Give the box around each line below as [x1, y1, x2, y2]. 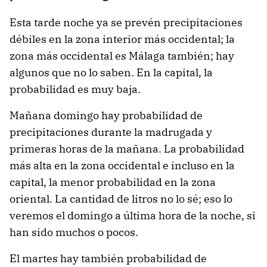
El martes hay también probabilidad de [10, 252, 207, 266]
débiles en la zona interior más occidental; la [10, 32, 235, 46]
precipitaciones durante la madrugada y [10, 125, 212, 139]
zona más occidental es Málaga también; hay [10, 49, 234, 63]
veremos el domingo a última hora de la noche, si [10, 209, 256, 223]
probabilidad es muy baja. [10, 82, 141, 97]
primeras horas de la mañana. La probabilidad [10, 142, 244, 156]
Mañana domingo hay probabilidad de [10, 108, 203, 123]
